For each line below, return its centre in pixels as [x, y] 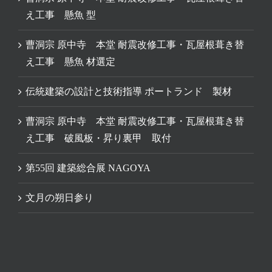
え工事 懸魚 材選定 [70, 62]
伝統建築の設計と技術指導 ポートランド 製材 [129, 92]
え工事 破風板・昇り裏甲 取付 [98, 138]
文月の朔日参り [59, 198]
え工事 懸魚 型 [61, 15]
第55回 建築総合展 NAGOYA [88, 168]
